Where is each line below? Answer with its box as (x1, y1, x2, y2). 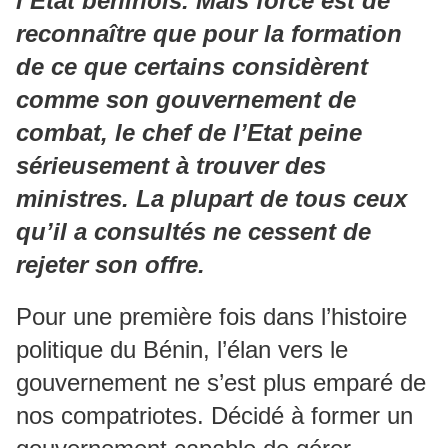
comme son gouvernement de (16, 86, 356, 114)
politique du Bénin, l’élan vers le (16, 336, 348, 364)
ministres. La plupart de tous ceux (16, 185, 407, 213)
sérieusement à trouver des (16, 152, 326, 180)
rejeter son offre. (16, 251, 205, 279)
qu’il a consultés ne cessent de (16, 218, 371, 246)
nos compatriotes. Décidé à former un (16, 402, 413, 430)
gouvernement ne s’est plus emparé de (16, 369, 426, 397)
